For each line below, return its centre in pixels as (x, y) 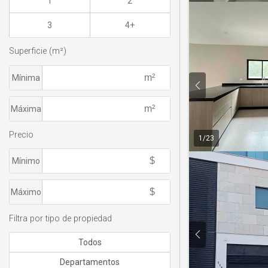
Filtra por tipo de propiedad (60, 218)
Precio (21, 135)
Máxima (26, 109)
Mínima (26, 77)
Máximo (26, 192)
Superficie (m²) (38, 51)
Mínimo (26, 161)
